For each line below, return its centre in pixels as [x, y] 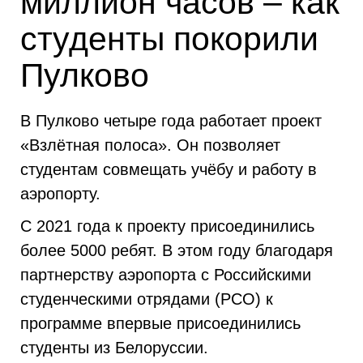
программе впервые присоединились [160, 323]
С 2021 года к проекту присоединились [167, 226]
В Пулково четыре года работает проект [171, 121]
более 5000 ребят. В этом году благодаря [177, 250]
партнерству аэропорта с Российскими [166, 275]
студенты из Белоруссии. [114, 348]
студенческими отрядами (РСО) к [147, 299]
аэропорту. [60, 194]
